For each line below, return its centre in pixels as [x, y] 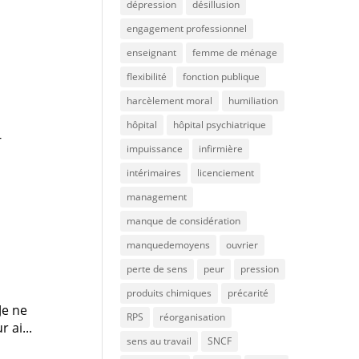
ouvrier [242, 245]
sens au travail [159, 341]
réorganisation [192, 317]
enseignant [151, 52]
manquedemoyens [168, 245]
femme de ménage [234, 52]
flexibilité [146, 77]
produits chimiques [169, 293]
